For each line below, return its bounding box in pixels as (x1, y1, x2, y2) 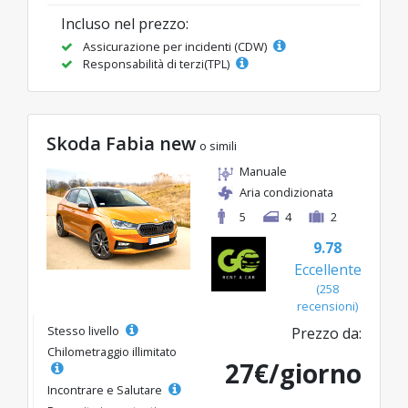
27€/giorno (225, 356, 362, 391)
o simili (199, 138, 237, 154)
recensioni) (297, 298, 358, 314)
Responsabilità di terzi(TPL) (80, 56, 232, 72)
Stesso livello (47, 322, 122, 339)
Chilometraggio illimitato (47, 343, 177, 360)
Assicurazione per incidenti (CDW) (80, 38, 270, 55)
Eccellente (293, 260, 362, 280)
